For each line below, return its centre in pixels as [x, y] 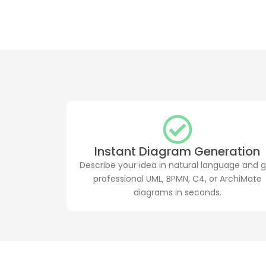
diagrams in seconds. [177, 192]
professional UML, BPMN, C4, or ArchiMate [177, 178]
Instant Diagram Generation [178, 151]
